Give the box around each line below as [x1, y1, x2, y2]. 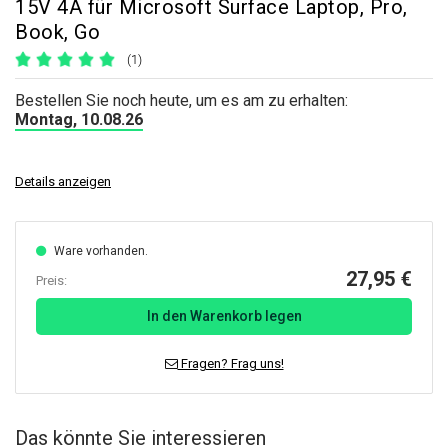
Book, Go [15, 20, 100, 44]
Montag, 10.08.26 [15, 110, 143, 129]
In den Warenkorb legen [146, 308, 302, 324]
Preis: [36, 273, 67, 288]
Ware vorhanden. [54, 244, 148, 258]
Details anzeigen [15, 174, 111, 189]
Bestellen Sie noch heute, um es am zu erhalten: [15, 91, 348, 110]
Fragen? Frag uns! [177, 356, 284, 371]
